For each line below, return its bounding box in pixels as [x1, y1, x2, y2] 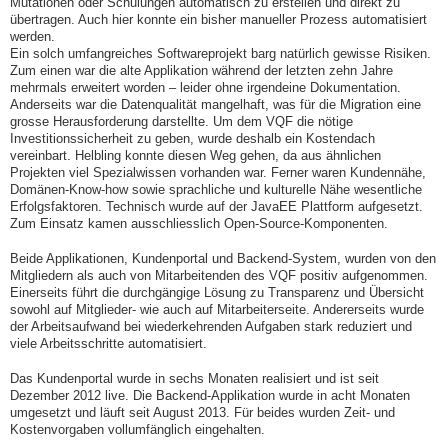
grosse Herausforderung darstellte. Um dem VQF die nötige [10, 114, 353, 130]
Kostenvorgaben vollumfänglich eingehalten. [10, 421, 265, 437]
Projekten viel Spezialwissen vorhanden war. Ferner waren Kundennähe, [10, 165, 426, 181]
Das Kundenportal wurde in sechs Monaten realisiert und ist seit [10, 370, 379, 386]
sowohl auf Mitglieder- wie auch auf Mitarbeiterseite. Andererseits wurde [10, 301, 424, 317]
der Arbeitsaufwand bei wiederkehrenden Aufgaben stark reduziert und [10, 318, 412, 334]
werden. [10, 29, 55, 45]
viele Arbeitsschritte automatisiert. [10, 335, 207, 351]
